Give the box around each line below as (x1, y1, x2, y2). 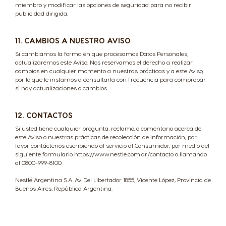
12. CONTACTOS (15, 110, 73, 120)
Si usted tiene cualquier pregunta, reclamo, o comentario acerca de (15, 125, 201, 132)
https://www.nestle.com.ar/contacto (74, 150, 174, 157)
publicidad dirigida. (15, 10, 68, 17)
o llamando (174, 150, 207, 157)
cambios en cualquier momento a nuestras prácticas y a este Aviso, (15, 67, 203, 74)
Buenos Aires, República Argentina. (15, 185, 112, 192)
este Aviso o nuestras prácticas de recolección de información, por (15, 133, 197, 140)
